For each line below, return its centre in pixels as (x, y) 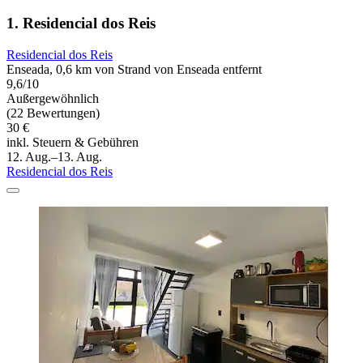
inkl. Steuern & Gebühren (73, 143)
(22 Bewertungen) (53, 113)
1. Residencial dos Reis (81, 23)
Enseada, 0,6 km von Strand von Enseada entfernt (134, 70)
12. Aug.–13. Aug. (54, 157)
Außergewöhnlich (53, 99)
